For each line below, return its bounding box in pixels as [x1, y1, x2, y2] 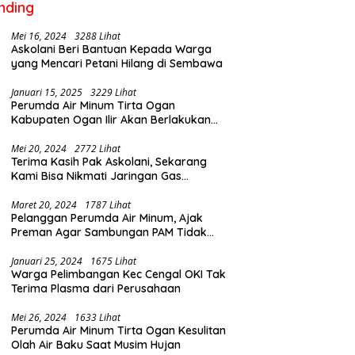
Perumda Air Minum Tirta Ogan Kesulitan [11, 323, 227, 338]
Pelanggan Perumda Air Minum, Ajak [11, 211, 204, 226]
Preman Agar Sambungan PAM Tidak [11, 225, 208, 240]
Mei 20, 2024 [11, 142, 67, 156]
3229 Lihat [90, 86, 137, 100]
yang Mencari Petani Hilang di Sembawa [11, 56, 223, 71]
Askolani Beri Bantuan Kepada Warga [11, 42, 212, 57]
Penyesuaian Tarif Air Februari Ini [11, 127, 186, 142]
